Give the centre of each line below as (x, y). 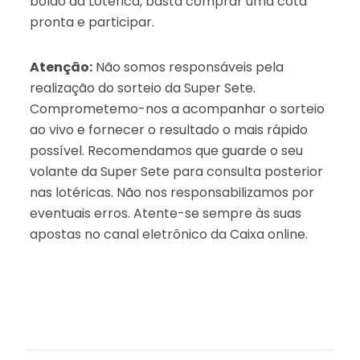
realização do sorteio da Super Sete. (142, 88)
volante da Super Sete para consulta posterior (176, 171)
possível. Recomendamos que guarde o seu (166, 150)
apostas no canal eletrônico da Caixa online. (168, 234)
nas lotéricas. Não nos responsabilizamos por (172, 192)
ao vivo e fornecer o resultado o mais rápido (168, 129)
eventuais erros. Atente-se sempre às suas (165, 213)
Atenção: (61, 67)
